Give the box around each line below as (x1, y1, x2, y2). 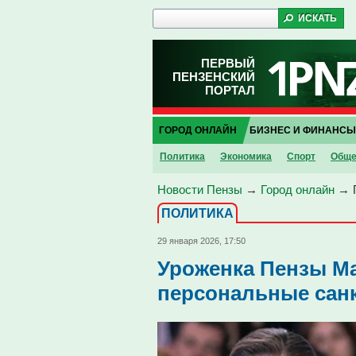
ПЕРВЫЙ (201, 56, 255, 70)
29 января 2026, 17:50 (157, 236, 246, 246)
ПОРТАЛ (205, 83, 255, 97)
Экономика (220, 151, 272, 162)
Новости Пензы (157, 183, 242, 196)
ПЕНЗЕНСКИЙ (172, 70, 255, 83)
